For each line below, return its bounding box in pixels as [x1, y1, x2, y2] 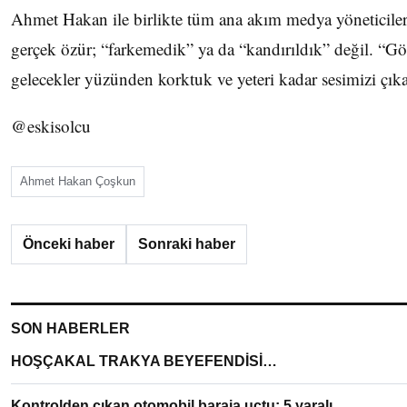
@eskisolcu [11, 114, 91, 137]
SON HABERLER [11, 321, 130, 336]
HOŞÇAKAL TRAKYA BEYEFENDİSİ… [11, 353, 277, 369]
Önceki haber [23, 236, 114, 252]
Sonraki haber [138, 236, 235, 252]
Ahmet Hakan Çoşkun [20, 174, 135, 188]
